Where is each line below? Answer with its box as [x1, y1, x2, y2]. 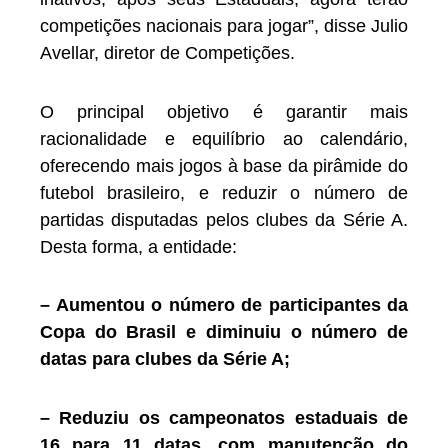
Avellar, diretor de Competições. [40, 43, 295, 64]
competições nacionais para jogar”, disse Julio [40, 16, 408, 37]
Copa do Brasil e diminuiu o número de [40, 322, 408, 343]
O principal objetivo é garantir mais [40, 101, 408, 122]
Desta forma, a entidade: [40, 236, 237, 257]
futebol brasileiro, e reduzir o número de [40, 182, 408, 203]
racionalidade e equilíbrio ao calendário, [40, 128, 408, 149]
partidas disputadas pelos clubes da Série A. [40, 209, 408, 230]
